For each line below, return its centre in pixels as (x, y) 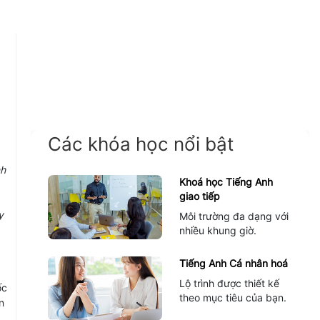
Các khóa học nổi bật (140, 144)
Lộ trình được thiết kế (229, 283)
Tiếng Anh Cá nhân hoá (233, 263)
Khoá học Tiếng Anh (226, 182)
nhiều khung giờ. (217, 230)
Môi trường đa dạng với (234, 216)
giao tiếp (199, 196)
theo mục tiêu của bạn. (232, 297)
